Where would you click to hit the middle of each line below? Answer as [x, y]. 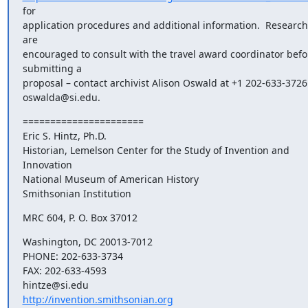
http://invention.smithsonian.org [98, 299]
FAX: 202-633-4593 [64, 271]
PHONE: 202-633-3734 [73, 256]
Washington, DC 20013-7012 [87, 242]
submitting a [52, 68]
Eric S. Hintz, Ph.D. [64, 136]
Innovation [47, 165]
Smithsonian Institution [77, 194]
